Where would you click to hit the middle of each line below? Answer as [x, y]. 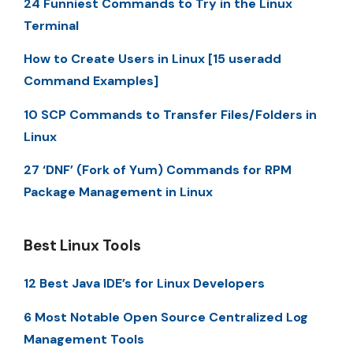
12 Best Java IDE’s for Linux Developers [144, 284]
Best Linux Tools [82, 246]
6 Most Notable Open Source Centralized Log [166, 317]
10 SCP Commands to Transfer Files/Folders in [170, 114]
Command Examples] [91, 81]
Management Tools [84, 339]
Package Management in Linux [118, 192]
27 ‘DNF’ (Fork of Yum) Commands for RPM [158, 170]
